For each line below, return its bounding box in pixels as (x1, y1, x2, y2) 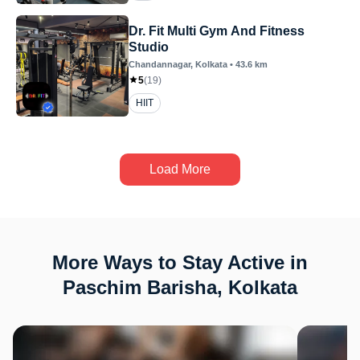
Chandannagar (129, 59, 190, 69)
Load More (149, 162, 211, 176)
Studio (129, 39, 169, 54)
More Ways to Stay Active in (52, 251, 308, 273)
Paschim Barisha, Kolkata (63, 276, 297, 298)
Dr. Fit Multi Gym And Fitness (129, 23, 305, 38)
